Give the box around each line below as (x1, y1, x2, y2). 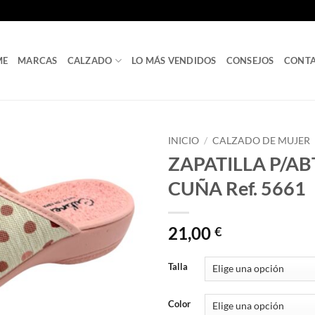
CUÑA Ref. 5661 (168, 176, 306, 200)
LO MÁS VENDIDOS (131, 55, 217, 66)
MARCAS (18, 55, 58, 66)
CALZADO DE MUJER (212, 135, 311, 146)
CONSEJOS (226, 55, 274, 66)
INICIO (168, 135, 199, 146)
